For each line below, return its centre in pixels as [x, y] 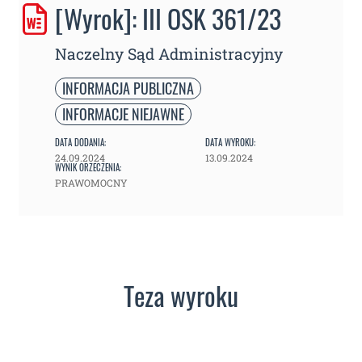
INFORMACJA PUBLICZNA [128, 88]
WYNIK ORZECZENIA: [88, 167]
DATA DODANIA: [80, 142]
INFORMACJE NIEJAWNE [123, 114]
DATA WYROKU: [230, 142]
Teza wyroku [181, 295]
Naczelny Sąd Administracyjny [169, 53]
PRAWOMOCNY [91, 182]
